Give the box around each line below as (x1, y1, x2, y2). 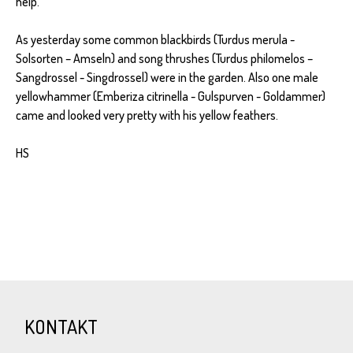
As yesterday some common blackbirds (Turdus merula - (16, 31, 295, 47)
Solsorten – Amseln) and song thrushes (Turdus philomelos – (16, 50, 313, 66)
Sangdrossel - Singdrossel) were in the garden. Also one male (16, 69, 318, 85)
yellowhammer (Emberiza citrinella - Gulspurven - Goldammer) (16, 87, 325, 104)
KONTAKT (24, 314, 98, 339)
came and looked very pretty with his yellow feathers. (16, 106, 278, 123)
